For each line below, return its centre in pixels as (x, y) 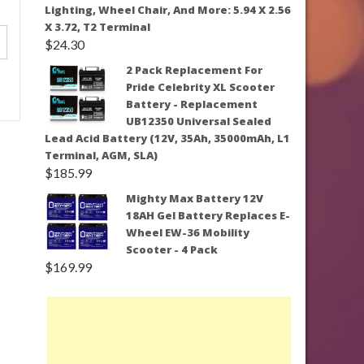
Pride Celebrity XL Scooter (200, 87)
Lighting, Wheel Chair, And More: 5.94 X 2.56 (168, 9)
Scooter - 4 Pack (172, 249)
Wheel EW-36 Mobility (188, 232)
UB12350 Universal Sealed (199, 121)
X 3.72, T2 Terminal (97, 26)
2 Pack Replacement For (194, 69)
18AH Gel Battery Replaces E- (208, 215)
